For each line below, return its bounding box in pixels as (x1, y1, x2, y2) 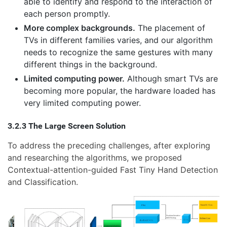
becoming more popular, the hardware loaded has (24, 85, 215, 96)
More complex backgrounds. (24, 22, 135, 33)
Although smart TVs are (125, 73, 218, 84)
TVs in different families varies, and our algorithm (24, 34, 213, 45)
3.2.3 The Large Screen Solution (8, 121, 126, 131)
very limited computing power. (24, 97, 141, 108)
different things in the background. (24, 59, 157, 69)
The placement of (135, 22, 205, 33)
